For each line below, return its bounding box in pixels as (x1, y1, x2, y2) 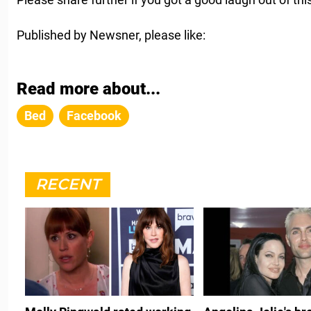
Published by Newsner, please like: (17, 27, 205, 42)
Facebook (67, 108, 121, 123)
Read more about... (17, 78, 160, 99)
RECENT (35, 174, 100, 194)
